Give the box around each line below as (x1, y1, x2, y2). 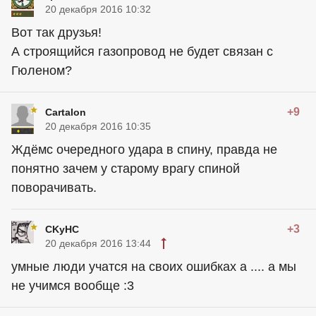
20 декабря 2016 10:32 (45, 3, 151, 15)
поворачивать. (11, 180, 97, 195)
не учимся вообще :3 (11, 278, 134, 293)
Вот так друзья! (11, 25, 102, 39)
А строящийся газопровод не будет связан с (11, 44, 273, 59)
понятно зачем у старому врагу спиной (11, 161, 240, 176)
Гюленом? (11, 63, 72, 78)
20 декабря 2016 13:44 (45, 237, 151, 249)
